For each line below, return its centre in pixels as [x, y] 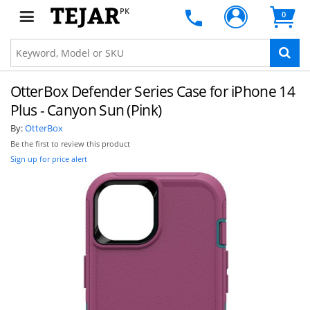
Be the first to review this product [70, 144]
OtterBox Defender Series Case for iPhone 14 [153, 91]
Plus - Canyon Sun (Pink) [86, 110]
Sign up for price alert [49, 159]
